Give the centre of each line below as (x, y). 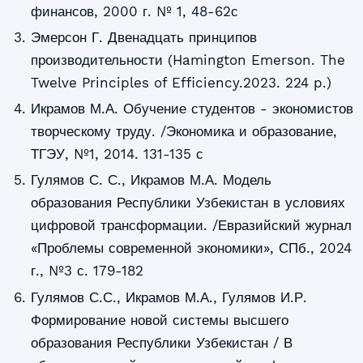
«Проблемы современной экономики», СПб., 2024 (191, 248)
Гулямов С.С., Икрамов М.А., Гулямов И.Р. (169, 297)
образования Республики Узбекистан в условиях (188, 203)
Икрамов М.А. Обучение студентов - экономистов (192, 109)
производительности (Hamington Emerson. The (188, 60)
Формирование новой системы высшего (159, 320)
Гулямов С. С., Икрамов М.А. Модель (151, 180)
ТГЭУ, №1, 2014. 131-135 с (117, 154)
